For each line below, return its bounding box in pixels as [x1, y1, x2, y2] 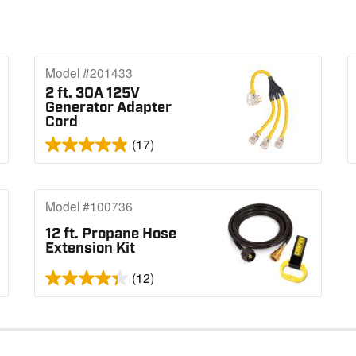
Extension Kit [44, 238, 135, 258]
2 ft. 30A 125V [44, 83, 140, 103]
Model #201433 [44, 64, 133, 82]
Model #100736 [44, 197, 133, 215]
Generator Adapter [44, 97, 172, 118]
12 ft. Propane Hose [44, 223, 176, 244]
